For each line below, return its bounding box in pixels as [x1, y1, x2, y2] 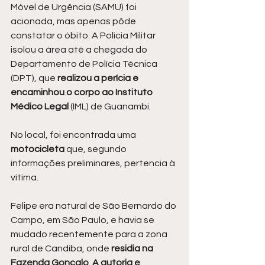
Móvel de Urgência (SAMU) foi [11, 2, 138, 12]
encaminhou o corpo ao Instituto [11, 88, 154, 98]
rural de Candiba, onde [11, 244, 111, 254]
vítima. [11, 173, 38, 183]
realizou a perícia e [57, 73, 140, 83]
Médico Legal [11, 102, 69, 112]
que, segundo [66, 144, 128, 154]
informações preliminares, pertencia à [11, 159, 177, 169]
